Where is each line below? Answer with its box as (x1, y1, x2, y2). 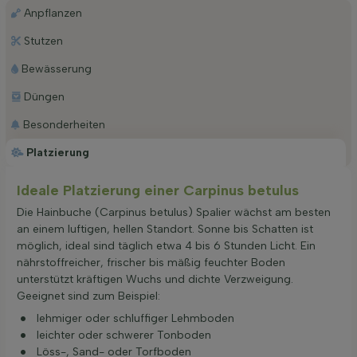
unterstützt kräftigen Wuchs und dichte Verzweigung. (17, 272, 293, 286)
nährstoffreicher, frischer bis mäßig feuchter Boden (17, 255, 285, 269)
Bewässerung (21, 61, 92, 76)
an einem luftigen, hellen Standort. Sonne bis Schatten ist (17, 222, 313, 236)
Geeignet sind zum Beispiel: (17, 288, 160, 303)
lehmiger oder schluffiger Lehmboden (37, 311, 234, 325)
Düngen (23, 89, 65, 104)
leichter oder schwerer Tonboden (37, 328, 211, 342)
